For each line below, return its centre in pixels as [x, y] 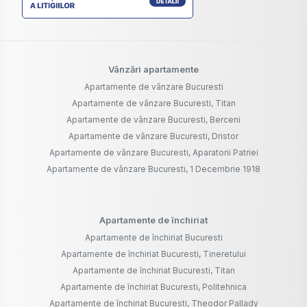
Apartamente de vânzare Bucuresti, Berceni [153, 120]
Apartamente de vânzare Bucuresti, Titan [153, 103]
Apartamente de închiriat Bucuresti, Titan [153, 271]
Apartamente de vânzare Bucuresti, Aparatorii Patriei [153, 153]
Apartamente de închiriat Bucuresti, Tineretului [153, 254]
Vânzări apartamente [153, 70]
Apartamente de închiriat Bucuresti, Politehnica [153, 287]
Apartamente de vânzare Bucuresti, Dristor [153, 136]
